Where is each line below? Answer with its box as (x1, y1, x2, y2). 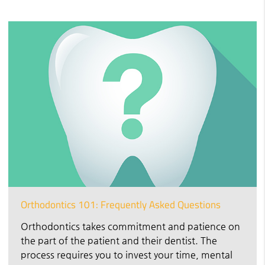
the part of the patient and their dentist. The (21, 234, 217, 246)
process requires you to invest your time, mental (21, 248, 232, 260)
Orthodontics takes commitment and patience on (21, 220, 240, 232)
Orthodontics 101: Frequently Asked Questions (21, 196, 221, 212)
